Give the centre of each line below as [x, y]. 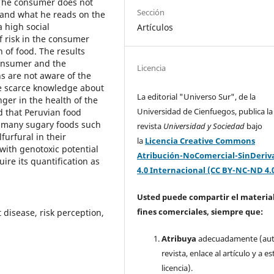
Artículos [155, 28]
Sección [151, 13]
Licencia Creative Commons [200, 141]
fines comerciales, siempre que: [200, 212]
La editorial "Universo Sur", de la [197, 97]
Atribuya [179, 239]
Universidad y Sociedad [205, 126]
